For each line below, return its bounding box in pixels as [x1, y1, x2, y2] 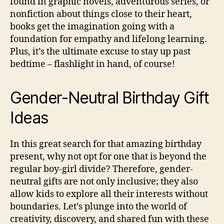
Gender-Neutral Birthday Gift [10, 87, 209, 107]
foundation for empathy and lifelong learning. [10, 33, 207, 45]
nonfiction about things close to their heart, [10, 8, 192, 20]
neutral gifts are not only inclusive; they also [10, 175, 198, 187]
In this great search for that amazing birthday [10, 138, 201, 150]
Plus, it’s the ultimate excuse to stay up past [10, 45, 190, 57]
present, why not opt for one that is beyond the [10, 150, 206, 162]
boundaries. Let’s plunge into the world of [10, 200, 187, 212]
